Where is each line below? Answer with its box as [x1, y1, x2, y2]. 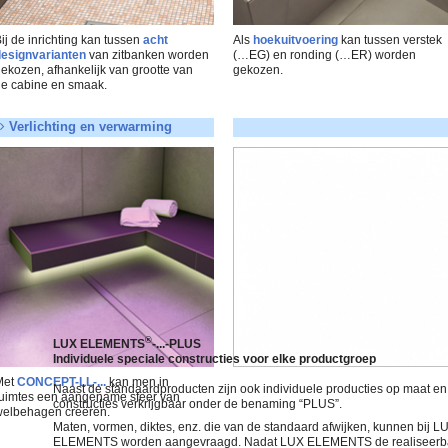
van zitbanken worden [85, 48, 209, 61]
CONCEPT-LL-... [16, 375, 106, 388]
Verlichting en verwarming [4, 119, 172, 134]
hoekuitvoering [253, 33, 339, 46]
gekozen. [233, 63, 284, 76]
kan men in [105, 375, 169, 388]
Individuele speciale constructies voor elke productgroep [52, 352, 376, 365]
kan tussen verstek [338, 33, 443, 46]
